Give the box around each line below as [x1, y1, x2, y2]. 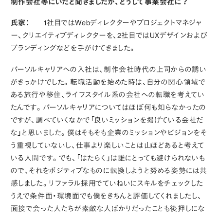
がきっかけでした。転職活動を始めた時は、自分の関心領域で [10, 77, 206, 87]
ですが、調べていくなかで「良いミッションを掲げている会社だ [10, 115, 204, 125]
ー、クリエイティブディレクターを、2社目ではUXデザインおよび [10, 30, 208, 40]
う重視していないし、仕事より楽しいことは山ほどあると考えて [10, 141, 205, 150]
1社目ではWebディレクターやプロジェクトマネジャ [44, 18, 202, 27]
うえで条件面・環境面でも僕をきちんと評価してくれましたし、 [10, 191, 202, 201]
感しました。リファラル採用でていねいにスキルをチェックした [10, 179, 204, 188]
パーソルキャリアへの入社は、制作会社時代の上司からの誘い [10, 65, 207, 74]
